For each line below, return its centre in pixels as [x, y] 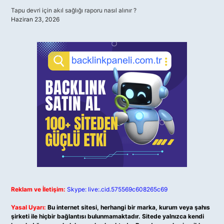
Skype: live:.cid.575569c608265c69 [117, 189]
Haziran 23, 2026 [35, 19]
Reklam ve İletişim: [38, 189]
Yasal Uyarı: [28, 207]
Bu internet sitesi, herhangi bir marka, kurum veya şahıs [129, 207]
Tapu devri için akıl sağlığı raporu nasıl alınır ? [74, 10]
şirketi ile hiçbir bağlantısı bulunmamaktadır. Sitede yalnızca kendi [107, 216]
